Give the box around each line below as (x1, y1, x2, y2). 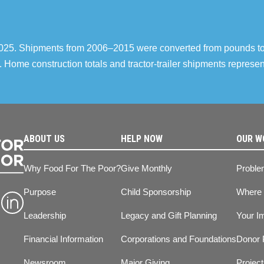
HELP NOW (121, 133, 163, 144)
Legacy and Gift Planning (121, 210, 217, 220)
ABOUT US (24, 133, 65, 144)
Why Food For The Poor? (24, 163, 121, 173)
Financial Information (24, 234, 103, 244)
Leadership (24, 210, 66, 220)
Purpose (24, 187, 56, 197)
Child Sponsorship (121, 187, 191, 197)
